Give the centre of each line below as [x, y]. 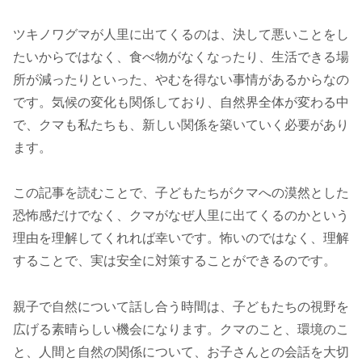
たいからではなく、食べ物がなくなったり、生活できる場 [181, 57]
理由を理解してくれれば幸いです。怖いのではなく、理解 [181, 238]
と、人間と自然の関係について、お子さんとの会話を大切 [181, 352]
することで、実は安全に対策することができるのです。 [175, 261]
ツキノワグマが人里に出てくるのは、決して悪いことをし [181, 34]
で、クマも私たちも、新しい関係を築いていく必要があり [181, 124]
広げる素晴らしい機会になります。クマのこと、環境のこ [181, 330]
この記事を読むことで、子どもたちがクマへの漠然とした [181, 193]
